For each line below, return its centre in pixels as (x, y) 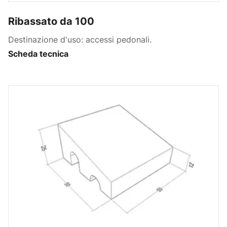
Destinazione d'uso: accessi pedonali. (80, 39)
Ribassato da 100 (51, 21)
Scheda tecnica (38, 53)
